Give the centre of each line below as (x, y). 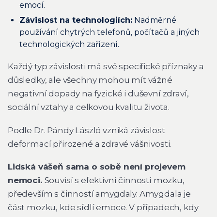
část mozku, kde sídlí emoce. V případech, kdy (103, 208)
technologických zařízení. (69, 44)
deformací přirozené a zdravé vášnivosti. (90, 144)
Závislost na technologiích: (76, 20)
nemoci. (26, 180)
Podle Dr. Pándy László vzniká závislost (86, 130)
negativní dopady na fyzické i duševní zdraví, (98, 93)
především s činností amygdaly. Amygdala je (99, 194)
